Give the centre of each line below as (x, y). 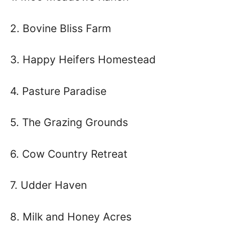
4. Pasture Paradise (58, 91)
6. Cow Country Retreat (69, 154)
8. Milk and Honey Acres (71, 216)
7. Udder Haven (48, 185)
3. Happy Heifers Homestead (83, 60)
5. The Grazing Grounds (69, 122)
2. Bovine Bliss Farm (61, 28)
